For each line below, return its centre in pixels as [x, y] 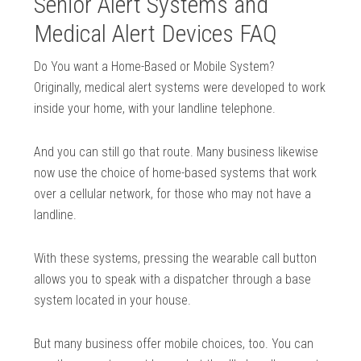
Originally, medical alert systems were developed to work [180, 88]
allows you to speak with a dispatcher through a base [173, 280]
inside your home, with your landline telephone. [155, 109]
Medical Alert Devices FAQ [156, 34]
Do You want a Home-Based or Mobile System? [155, 67]
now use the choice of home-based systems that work [176, 173]
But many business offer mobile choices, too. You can [174, 344]
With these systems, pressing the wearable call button [176, 259]
